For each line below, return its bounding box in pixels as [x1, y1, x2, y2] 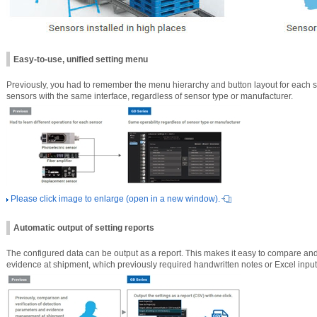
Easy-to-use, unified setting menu [13, 54, 148, 64]
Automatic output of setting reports [13, 222, 154, 233]
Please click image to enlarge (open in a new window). [11, 193, 220, 204]
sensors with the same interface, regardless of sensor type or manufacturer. [6, 91, 293, 101]
